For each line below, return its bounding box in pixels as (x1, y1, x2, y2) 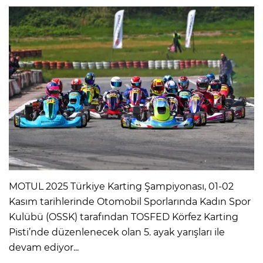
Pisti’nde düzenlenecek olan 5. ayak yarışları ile (9, 226, 225, 238)
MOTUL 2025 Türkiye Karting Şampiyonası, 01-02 (9, 180, 234, 192)
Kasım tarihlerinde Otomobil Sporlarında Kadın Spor (9, 195, 251, 207)
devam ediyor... (9, 241, 79, 253)
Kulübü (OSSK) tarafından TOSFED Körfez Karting (9, 211, 238, 222)
